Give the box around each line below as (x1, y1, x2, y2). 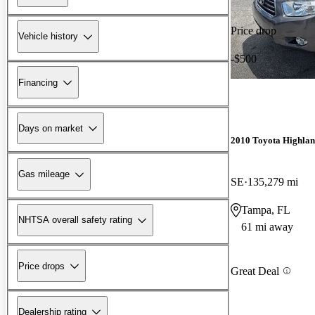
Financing (18, 77, 58, 88)
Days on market (18, 122, 83, 134)
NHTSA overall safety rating (18, 214, 132, 226)
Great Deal (231, 264, 279, 277)
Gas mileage (18, 169, 70, 180)
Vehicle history (18, 31, 78, 42)
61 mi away (241, 221, 293, 233)
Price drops (18, 260, 65, 271)
